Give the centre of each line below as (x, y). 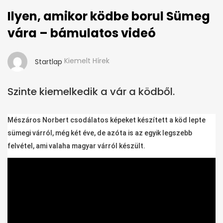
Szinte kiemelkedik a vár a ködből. (91, 92)
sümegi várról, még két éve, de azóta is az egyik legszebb (100, 133)
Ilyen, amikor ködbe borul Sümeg (109, 16)
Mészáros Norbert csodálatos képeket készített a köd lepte (107, 120)
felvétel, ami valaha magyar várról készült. (76, 146)
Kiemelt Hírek (87, 61)
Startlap (49, 62)
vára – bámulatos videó (82, 33)
